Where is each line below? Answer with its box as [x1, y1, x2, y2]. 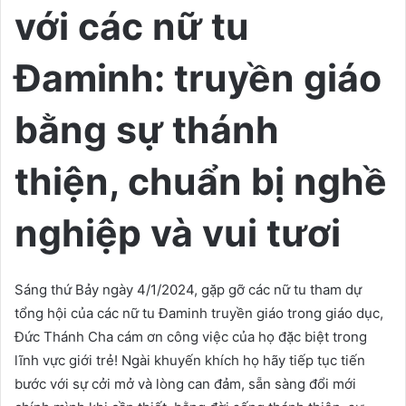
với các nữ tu [14, 4, 249, 49]
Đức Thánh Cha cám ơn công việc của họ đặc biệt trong [14, 327, 367, 345]
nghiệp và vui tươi [14, 210, 341, 256]
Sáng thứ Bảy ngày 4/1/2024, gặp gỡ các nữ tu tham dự [14, 280, 362, 298]
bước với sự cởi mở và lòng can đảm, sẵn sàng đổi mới [14, 374, 356, 392]
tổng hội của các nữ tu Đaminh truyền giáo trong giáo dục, [14, 304, 383, 322]
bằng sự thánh [14, 107, 279, 152]
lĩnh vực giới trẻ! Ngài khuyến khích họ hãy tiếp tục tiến [14, 351, 365, 369]
